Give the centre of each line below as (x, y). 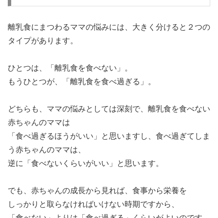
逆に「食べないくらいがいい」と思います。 (86, 163)
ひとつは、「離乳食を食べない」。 (70, 68)
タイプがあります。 (43, 40)
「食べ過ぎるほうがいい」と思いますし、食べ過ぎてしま (109, 136)
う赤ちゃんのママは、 (47, 149)
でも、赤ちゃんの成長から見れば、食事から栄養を (97, 190)
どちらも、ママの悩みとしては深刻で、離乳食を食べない (109, 109)
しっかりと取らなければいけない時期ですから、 (93, 204)
